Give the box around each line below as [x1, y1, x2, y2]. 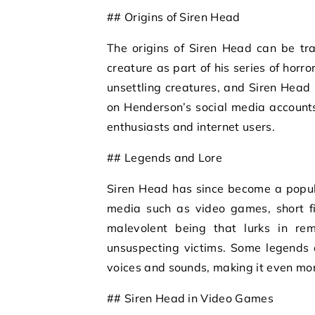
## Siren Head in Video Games [107, 291, 274, 305]
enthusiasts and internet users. [107, 120, 275, 134]
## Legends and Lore [107, 150, 223, 165]
